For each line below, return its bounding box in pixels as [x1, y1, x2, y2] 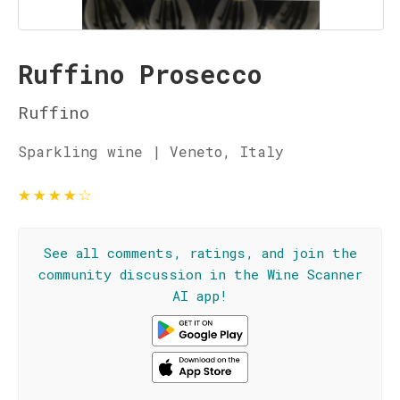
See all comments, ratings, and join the [43, 244, 357, 262]
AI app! [172, 287, 228, 304]
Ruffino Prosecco [18, 57, 262, 91]
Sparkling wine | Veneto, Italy [18, 142, 284, 161]
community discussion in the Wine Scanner [37, 265, 362, 283]
